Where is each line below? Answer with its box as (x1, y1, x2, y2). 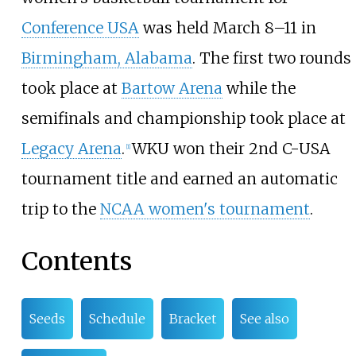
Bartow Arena (121, 79, 222, 99)
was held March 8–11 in (138, 18, 316, 38)
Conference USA (21, 18, 139, 38)
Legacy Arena (21, 139, 122, 159)
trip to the (21, 199, 100, 219)
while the (222, 79, 296, 99)
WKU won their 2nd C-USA (131, 139, 331, 159)
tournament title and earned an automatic (21, 169, 338, 189)
